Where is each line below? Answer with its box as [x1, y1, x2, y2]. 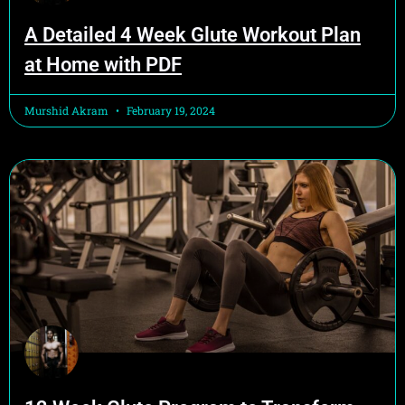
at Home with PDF [24, 53, 182, 76]
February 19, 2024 [124, 103, 215, 118]
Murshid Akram [24, 103, 111, 118]
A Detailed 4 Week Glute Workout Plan [24, 24, 361, 46]
